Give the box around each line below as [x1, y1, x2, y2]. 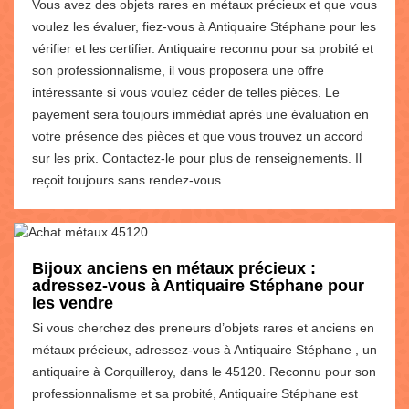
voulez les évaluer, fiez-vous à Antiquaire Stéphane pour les [32, 18, 376, 34]
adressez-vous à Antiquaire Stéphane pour [32, 276, 364, 295]
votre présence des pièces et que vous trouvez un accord [32, 128, 363, 143]
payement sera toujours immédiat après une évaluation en [32, 106, 369, 121]
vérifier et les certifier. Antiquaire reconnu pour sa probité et [32, 40, 373, 56]
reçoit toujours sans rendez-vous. [32, 172, 225, 187]
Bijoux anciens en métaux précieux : [32, 258, 316, 278]
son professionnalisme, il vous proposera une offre [32, 62, 324, 78]
